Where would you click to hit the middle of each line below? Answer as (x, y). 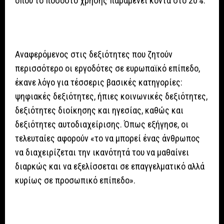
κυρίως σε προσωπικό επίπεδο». (75, 180)
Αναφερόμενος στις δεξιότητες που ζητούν (94, 54)
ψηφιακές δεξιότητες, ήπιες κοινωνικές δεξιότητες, (111, 96)
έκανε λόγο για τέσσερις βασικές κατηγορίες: (99, 82)
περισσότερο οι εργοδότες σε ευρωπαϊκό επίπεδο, (107, 68)
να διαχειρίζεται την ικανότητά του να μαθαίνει (102, 152)
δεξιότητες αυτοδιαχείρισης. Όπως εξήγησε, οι (102, 124)
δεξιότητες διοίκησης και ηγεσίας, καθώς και (99, 110)
